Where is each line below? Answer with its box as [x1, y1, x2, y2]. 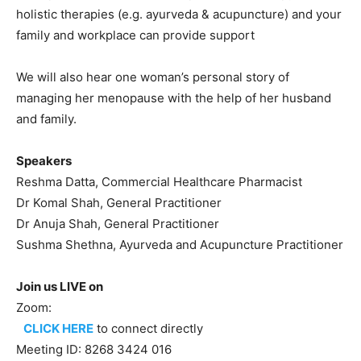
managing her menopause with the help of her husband [16, 90, 331, 106]
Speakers [16, 153, 72, 169]
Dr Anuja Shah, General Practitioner [16, 216, 219, 232]
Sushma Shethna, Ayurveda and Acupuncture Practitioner [16, 237, 343, 253]
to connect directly [93, 321, 203, 337]
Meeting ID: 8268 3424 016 [16, 342, 172, 358]
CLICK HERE [16, 321, 93, 337]
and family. [16, 111, 77, 127]
